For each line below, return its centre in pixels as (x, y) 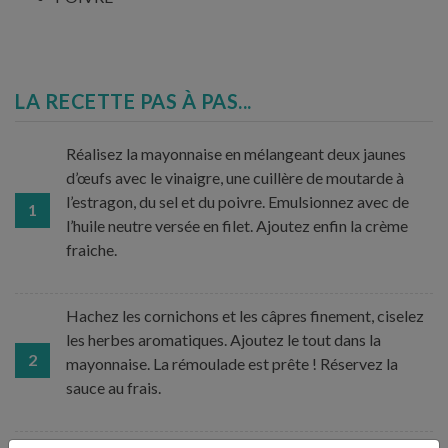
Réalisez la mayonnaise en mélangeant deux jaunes (236, 153)
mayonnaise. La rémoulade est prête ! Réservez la (232, 363)
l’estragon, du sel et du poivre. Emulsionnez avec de (237, 201)
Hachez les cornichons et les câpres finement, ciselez (245, 315)
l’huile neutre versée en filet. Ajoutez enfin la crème (237, 225)
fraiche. (91, 249)
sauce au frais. (113, 387)
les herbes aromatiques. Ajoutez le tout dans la (223, 339)
